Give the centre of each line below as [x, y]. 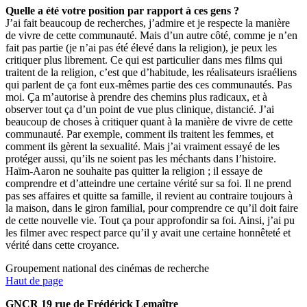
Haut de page [34, 281]
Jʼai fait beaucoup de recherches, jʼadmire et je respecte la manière [148, 23]
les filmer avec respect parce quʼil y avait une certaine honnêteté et [148, 233]
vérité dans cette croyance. [62, 245]
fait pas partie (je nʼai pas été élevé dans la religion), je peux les [141, 48]
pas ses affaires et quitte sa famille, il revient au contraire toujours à [149, 196]
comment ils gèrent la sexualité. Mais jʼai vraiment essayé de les [143, 147]
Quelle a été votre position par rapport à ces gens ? [122, 11]
